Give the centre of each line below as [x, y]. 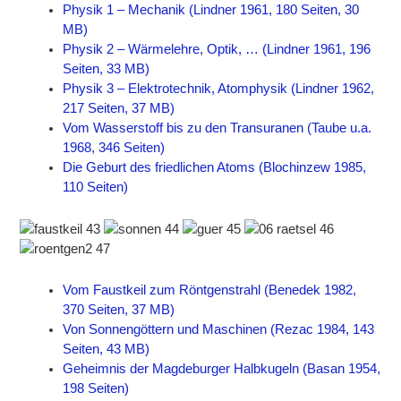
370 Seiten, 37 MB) [119, 310]
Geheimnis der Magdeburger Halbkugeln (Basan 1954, [222, 369]
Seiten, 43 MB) [107, 350]
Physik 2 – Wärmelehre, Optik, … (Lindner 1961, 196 [217, 50]
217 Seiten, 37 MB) [119, 109]
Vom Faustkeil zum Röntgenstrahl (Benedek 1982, [210, 290]
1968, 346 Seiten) [114, 148]
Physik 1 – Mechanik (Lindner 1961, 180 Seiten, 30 [211, 10]
